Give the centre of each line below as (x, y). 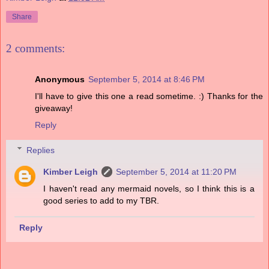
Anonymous (60, 80)
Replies (41, 150)
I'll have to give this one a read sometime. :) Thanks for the (149, 96)
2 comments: (35, 48)
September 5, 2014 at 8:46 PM (147, 80)
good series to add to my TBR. (101, 200)
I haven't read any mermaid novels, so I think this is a (149, 188)
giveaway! (54, 108)
